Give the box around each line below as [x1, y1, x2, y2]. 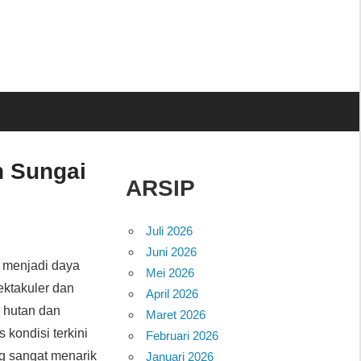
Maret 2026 [146, 307, 206, 322]
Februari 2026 [146, 328, 219, 342]
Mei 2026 [146, 265, 195, 280]
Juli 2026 [146, 223, 193, 238]
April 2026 [146, 286, 199, 301]
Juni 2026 [146, 244, 197, 259]
